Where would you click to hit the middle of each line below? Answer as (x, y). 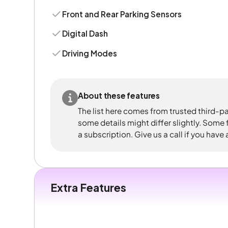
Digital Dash (85, 34)
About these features (119, 96)
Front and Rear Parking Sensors (122, 14)
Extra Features (88, 187)
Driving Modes (90, 53)
